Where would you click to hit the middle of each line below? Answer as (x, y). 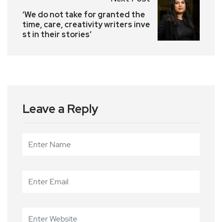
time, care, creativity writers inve (86, 25)
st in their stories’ (57, 35)
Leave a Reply (60, 109)
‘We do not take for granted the (84, 15)
